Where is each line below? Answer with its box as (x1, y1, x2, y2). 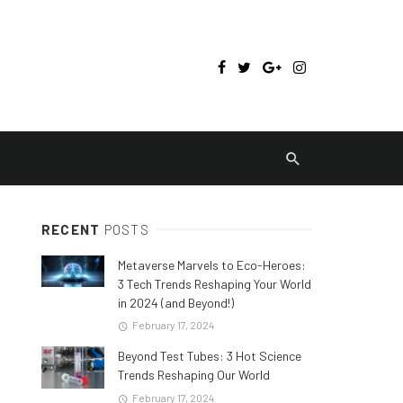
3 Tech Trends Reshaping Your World (118, 275, 311, 291)
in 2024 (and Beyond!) (118, 294, 234, 310)
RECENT (41, 220, 104, 237)
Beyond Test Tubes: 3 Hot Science (118, 348, 301, 364)
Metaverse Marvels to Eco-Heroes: (118, 256, 306, 273)
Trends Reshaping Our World (118, 367, 270, 383)
